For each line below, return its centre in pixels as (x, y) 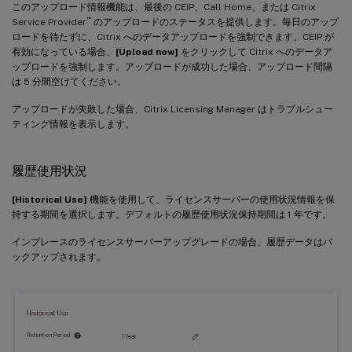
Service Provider (49, 22)
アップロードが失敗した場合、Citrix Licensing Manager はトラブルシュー (172, 110)
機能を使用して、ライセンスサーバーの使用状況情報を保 (211, 200)
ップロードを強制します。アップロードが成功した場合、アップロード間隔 (172, 67)
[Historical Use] (49, 200)
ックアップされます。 (59, 257)
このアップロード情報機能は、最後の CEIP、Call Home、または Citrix (164, 7)
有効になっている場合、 (64, 52)
